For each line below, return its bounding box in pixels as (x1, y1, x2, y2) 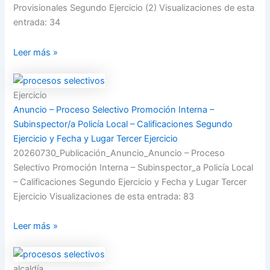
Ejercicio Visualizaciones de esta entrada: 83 (13, 190, 195, 202)
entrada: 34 (13, 17, 61, 28)
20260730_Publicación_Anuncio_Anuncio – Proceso (13, 147, 225, 159)
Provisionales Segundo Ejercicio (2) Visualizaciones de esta (13, 2, 255, 14)
